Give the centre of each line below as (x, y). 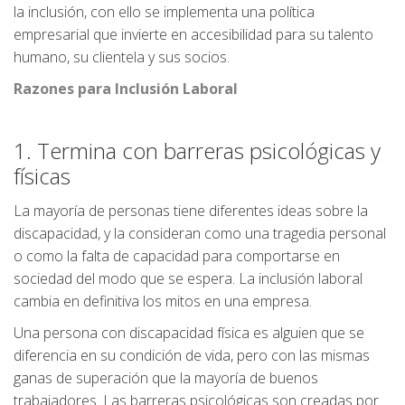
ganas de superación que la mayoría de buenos (166, 378)
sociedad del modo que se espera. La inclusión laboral (188, 278)
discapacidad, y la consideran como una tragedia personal (200, 233)
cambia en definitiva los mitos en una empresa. (163, 301)
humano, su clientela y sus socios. (122, 57)
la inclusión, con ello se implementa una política (164, 12)
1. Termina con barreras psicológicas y (197, 151)
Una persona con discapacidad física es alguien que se (189, 333)
